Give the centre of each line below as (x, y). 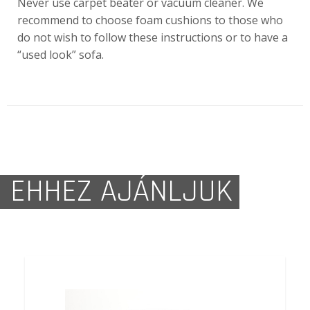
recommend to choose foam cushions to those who (150, 20)
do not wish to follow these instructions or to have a (153, 37)
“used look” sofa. (61, 54)
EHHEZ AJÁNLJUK (121, 191)
